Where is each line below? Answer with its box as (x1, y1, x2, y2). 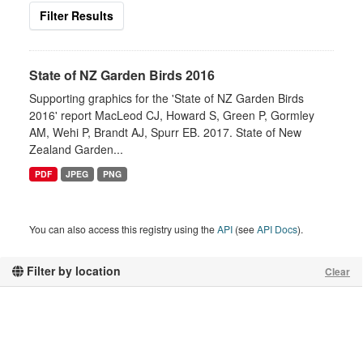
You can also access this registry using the (29, 222, 217, 236)
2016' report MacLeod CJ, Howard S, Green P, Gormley (29, 107, 314, 123)
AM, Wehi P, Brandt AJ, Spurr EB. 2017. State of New (29, 124, 301, 140)
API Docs (257, 222, 297, 236)
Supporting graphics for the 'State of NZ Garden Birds (29, 90, 304, 106)
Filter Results (40, 7, 113, 23)
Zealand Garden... (29, 141, 123, 157)
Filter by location (23, 263, 121, 279)
